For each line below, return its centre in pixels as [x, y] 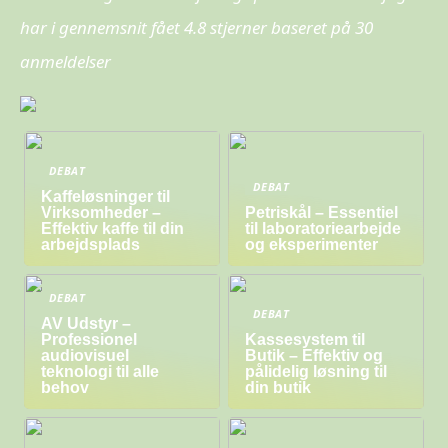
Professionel [89, 340]
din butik [278, 388]
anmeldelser [65, 61]
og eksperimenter [312, 245]
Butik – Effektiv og [314, 356]
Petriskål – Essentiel [322, 213]
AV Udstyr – [86, 324]
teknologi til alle [100, 372]
